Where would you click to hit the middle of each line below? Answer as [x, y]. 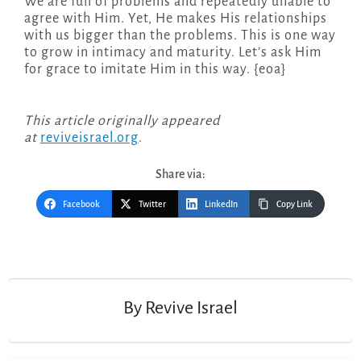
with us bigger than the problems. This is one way [180, 36]
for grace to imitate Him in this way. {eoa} [155, 70]
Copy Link [295, 204]
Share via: [180, 174]
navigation [56, 261]
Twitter [152, 204]
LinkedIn [221, 204]
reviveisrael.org [89, 138]
